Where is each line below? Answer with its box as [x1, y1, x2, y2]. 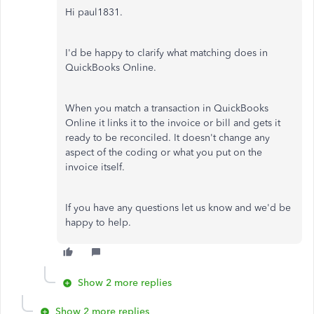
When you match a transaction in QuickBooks [65, 102, 268, 114]
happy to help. [65, 217, 131, 228]
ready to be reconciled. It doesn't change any [65, 132, 270, 144]
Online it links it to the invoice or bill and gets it [65, 117, 280, 129]
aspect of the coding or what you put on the [65, 146, 262, 158]
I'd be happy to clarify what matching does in [65, 47, 268, 59]
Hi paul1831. [65, 6, 123, 18]
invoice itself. [65, 161, 125, 173]
